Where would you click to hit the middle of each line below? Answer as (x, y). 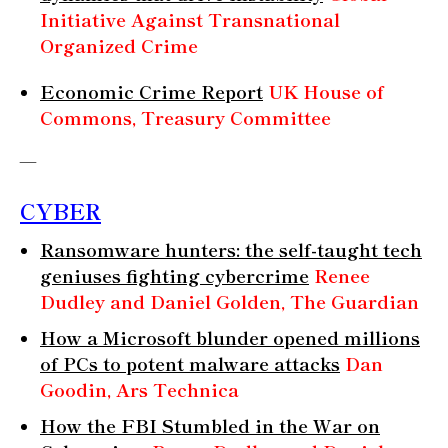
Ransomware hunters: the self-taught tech (231, 248)
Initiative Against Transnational (190, 18)
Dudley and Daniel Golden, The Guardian (229, 300)
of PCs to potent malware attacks (190, 362)
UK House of (326, 90)
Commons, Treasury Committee (185, 116)
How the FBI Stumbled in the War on (210, 424)
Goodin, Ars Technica (139, 388)
